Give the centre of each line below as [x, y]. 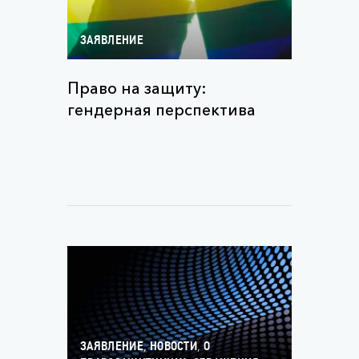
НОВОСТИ [173, 347]
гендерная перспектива [161, 110]
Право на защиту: [137, 88]
